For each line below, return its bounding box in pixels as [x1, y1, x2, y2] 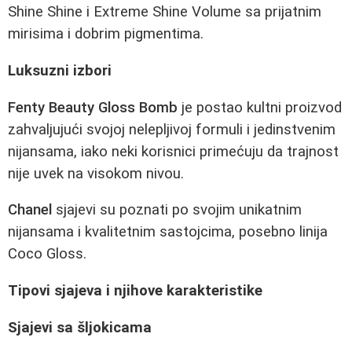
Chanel [8, 201, 52, 219]
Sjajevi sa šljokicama [8, 318, 152, 336]
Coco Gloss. [8, 245, 86, 263]
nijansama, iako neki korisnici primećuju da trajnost [8, 142, 339, 160]
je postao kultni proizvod [178, 98, 342, 116]
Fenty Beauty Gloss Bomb [8, 98, 178, 116]
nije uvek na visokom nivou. [8, 164, 184, 182]
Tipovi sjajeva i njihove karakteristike [8, 281, 262, 299]
